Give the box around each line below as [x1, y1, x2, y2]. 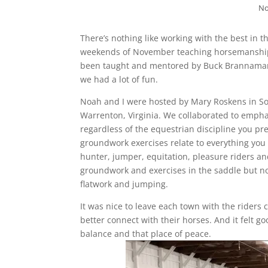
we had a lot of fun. [80, 73, 159, 85]
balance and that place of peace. [80, 227, 212, 239]
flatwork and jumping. [80, 178, 169, 190]
